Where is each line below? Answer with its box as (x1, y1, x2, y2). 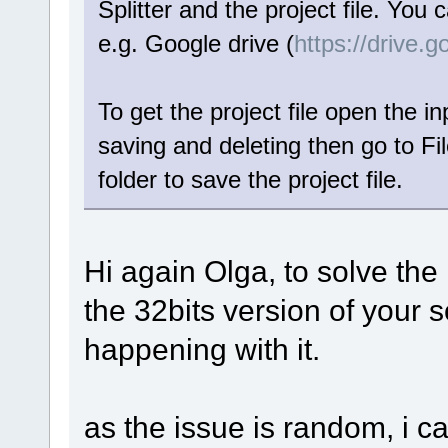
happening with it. (83, 332, 320, 367)
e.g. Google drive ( (97, 30, 294, 58)
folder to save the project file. (97, 166, 403, 194)
